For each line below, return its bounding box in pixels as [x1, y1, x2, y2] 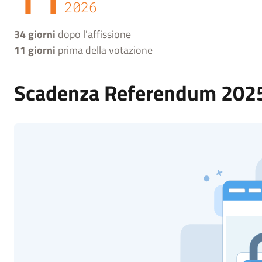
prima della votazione [56, 42, 153, 58]
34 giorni [14, 26, 56, 42]
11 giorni [14, 42, 56, 58]
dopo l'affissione [56, 26, 131, 42]
